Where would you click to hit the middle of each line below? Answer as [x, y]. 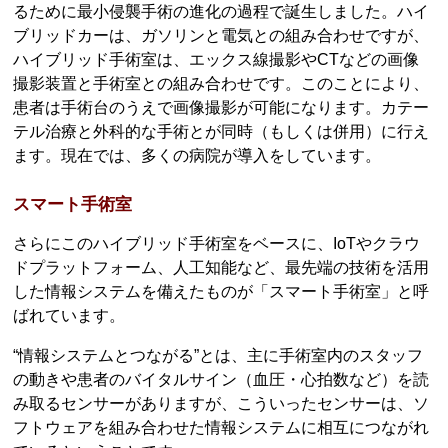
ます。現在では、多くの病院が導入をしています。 [197, 155]
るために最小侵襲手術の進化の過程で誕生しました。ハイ [221, 11]
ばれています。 [69, 316]
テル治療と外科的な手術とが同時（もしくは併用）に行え [221, 131]
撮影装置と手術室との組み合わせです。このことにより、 [221, 83]
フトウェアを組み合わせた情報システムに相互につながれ [221, 428]
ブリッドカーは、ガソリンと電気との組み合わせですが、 [221, 35]
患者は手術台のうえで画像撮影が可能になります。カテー [221, 107]
